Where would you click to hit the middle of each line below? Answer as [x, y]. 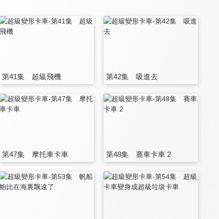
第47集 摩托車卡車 [35, 154]
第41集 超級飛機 [31, 76]
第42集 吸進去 [132, 76]
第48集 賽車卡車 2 [139, 154]
